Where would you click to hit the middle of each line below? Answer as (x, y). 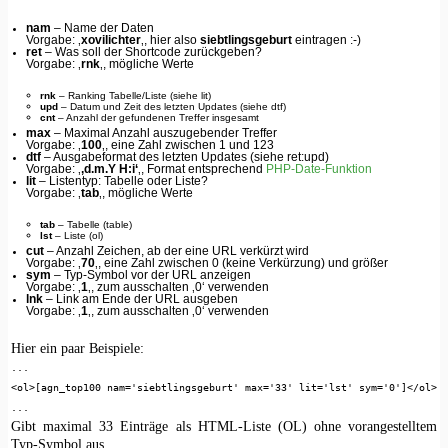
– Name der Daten (103, 28)
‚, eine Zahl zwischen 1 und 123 (188, 144)
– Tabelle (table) (94, 225)
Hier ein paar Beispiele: (77, 347)
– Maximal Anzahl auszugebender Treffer (164, 132)
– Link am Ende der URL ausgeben (141, 298)
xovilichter (111, 40)
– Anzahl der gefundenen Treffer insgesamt (157, 118)
